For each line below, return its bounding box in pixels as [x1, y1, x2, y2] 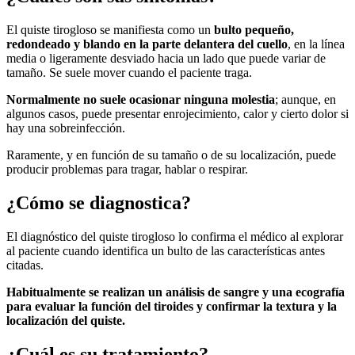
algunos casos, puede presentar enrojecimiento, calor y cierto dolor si [6, 106, 349, 120]
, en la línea [288, 36, 345, 51]
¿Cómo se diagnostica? [6, 192, 191, 213]
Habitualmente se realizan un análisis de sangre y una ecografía [6, 284, 345, 299]
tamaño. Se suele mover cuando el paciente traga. [6, 65, 252, 79]
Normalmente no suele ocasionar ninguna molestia [6, 92, 275, 106]
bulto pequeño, [214, 22, 294, 36]
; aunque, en [275, 92, 336, 106]
